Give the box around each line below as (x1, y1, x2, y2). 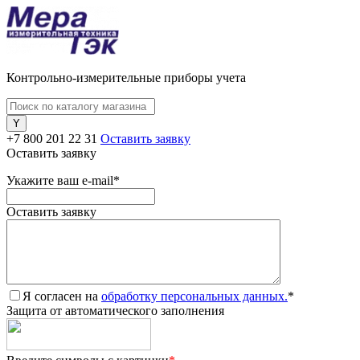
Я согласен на (22, 289, 101, 303)
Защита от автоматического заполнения (6, 304, 224, 317)
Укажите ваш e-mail (6, 174, 113, 187)
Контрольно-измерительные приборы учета (6, 71, 246, 84)
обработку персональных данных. (101, 289, 288, 303)
